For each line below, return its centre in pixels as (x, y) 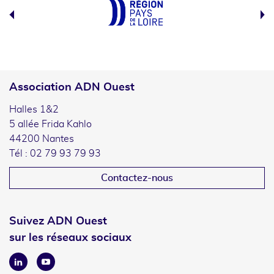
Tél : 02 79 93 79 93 (55, 154)
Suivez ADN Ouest (58, 221)
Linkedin (32, 264)
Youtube (59, 264)
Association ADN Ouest (72, 87)
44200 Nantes (42, 139)
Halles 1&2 (34, 109)
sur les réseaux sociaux (70, 238)
